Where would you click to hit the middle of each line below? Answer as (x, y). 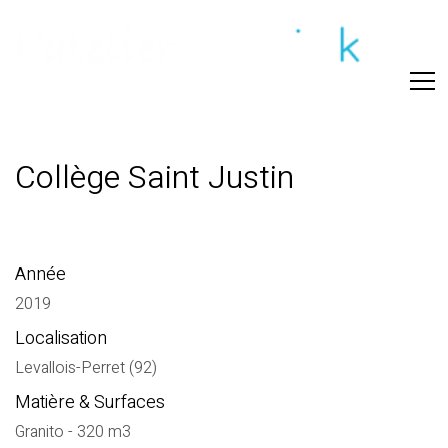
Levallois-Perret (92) (86, 367)
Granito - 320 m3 (73, 431)
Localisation (61, 338)
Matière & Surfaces (90, 402)
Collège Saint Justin (154, 177)
